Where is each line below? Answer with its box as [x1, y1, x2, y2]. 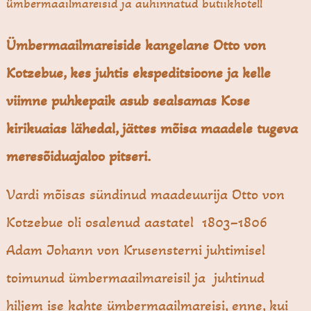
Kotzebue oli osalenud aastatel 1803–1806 [6, 213, 268, 232]
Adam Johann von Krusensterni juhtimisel [6, 241, 266, 260]
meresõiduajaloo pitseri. [6, 147, 151, 166]
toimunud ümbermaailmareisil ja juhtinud [6, 269, 265, 287]
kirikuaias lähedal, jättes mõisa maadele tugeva [6, 119, 299, 138]
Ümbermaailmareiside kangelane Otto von [6, 36, 267, 55]
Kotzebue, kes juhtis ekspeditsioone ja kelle [6, 64, 271, 83]
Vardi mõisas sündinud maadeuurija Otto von [6, 185, 285, 204]
